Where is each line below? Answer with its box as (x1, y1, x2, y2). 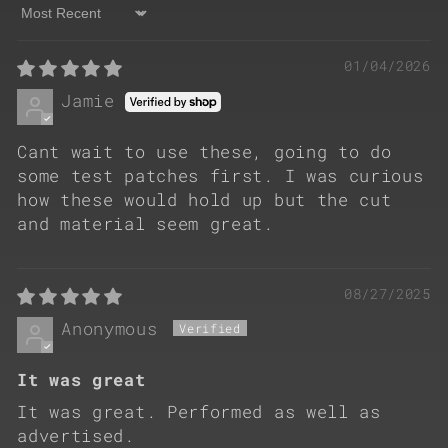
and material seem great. (17, 212, 274, 236)
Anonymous (61, 317, 158, 341)
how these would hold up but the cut (17, 188, 392, 212)
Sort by (16, 11, 92, 35)
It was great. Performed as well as (17, 400, 381, 424)
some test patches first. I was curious (17, 164, 424, 188)
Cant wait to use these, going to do (17, 140, 392, 164)
